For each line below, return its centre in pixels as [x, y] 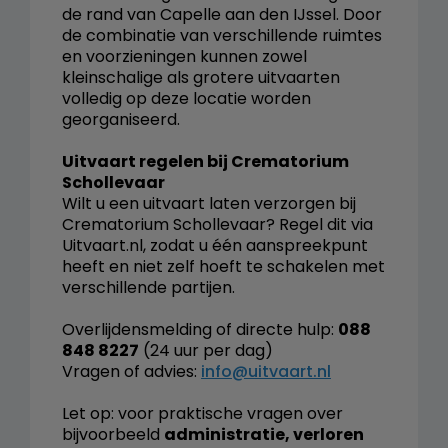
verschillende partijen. [148, 287]
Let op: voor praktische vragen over [202, 413]
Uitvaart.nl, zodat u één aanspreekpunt [215, 245]
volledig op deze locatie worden [186, 98]
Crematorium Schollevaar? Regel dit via [217, 224]
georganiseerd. [121, 119]
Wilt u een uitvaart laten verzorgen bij [209, 203]
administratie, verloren [264, 434]
